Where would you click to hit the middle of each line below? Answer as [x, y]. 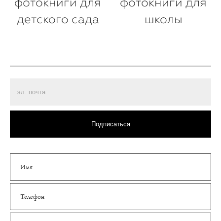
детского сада [58, 19]
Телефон [32, 197]
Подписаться [110, 124]
